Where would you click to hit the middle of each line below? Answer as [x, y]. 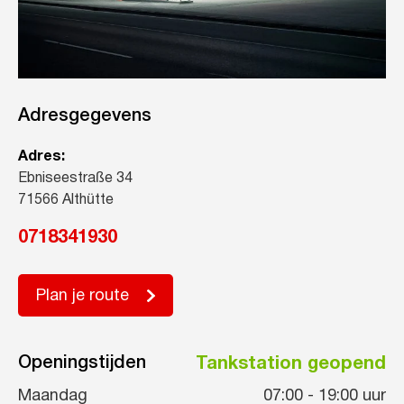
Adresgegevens [85, 117]
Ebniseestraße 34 [75, 179]
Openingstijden [82, 364]
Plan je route [83, 297]
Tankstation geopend [291, 364]
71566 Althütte [66, 201]
